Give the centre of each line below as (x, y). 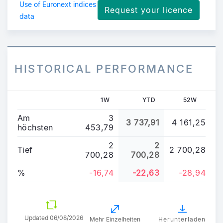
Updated (37, 218)
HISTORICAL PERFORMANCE (104, 68)
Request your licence (149, 10)
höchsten (35, 127)
